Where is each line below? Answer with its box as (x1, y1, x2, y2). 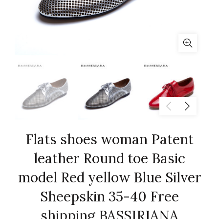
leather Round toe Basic (34, 150, 185, 167)
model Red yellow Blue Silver (18, 169, 201, 186)
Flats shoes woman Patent (25, 131, 194, 148)
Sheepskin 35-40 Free (40, 188, 179, 205)
